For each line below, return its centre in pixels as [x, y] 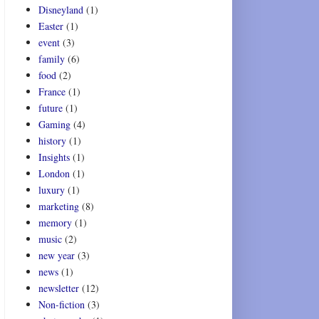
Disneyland [61, 10]
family [51, 59]
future [50, 108]
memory [55, 223]
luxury [51, 190]
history [52, 141]
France [52, 92]
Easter [51, 26]
